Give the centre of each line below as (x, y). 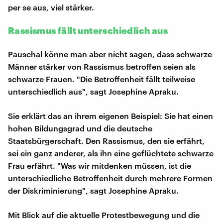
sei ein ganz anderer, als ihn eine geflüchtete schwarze (111, 153)
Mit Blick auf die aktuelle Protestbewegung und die (104, 215)
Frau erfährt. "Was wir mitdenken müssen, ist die (100, 165)
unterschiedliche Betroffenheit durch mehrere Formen (110, 178)
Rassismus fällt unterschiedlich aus (88, 30)
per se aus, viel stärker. (51, 7)
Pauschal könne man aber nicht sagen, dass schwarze (110, 54)
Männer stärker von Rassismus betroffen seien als (102, 66)
